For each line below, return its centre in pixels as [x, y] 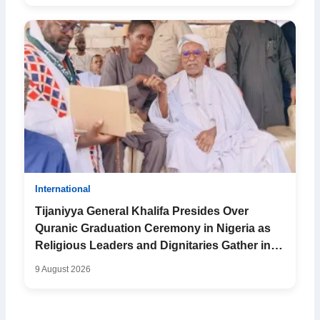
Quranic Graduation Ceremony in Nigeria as [153, 230]
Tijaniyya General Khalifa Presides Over [142, 213]
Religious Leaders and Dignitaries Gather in [153, 247]
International [63, 191]
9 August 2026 [63, 270]
